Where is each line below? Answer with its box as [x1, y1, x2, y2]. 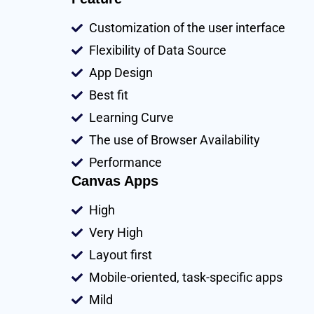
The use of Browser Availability [89, 132, 260, 148]
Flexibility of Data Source [89, 43, 226, 58]
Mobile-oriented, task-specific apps [89, 270, 282, 285]
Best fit [89, 88, 128, 103]
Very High [89, 225, 143, 240]
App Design [89, 65, 153, 81]
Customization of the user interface [89, 20, 285, 36]
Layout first [89, 247, 152, 263]
